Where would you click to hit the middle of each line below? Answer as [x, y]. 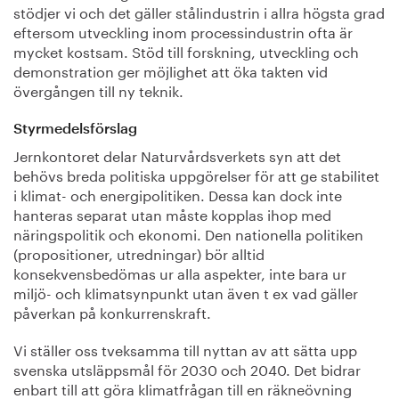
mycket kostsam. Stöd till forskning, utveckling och [186, 50]
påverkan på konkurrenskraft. [112, 311]
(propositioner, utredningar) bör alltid [139, 252]
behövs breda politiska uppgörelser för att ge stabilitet [196, 174]
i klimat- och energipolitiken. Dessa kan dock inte [178, 193]
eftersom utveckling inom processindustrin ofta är [183, 30]
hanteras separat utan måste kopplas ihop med [172, 213]
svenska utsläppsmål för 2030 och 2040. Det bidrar [187, 368]
